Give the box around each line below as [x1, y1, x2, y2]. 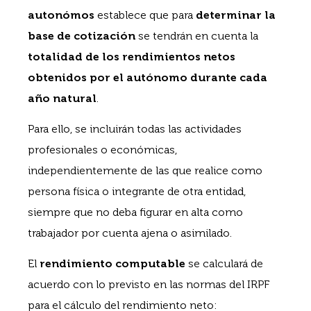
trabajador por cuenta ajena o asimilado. [28, 226, 232, 240]
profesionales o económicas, [28, 143, 177, 157]
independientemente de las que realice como [28, 164, 262, 178]
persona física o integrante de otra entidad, [28, 185, 246, 199]
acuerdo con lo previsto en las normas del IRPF [28, 278, 269, 292]
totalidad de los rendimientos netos [28, 49, 235, 63]
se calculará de [185, 257, 263, 271]
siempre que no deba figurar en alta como [28, 205, 243, 219]
